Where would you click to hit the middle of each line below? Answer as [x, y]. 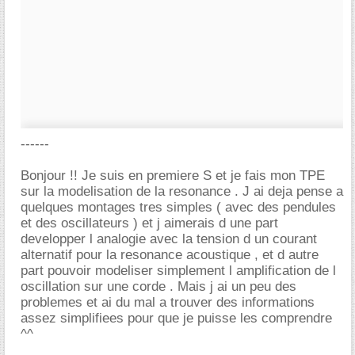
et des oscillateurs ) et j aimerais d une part [149, 223]
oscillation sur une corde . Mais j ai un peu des [158, 286]
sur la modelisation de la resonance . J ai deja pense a [182, 191]
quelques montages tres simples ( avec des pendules [178, 207]
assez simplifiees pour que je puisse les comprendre [176, 318]
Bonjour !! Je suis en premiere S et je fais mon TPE [173, 176]
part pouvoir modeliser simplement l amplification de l [178, 271]
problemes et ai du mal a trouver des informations [168, 302]
